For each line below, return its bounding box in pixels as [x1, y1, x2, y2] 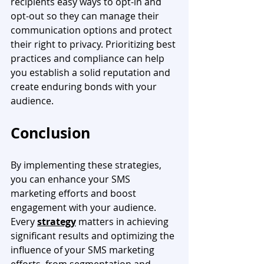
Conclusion [11, 122, 90, 143]
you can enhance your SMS [11, 172, 133, 186]
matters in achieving [76, 214, 171, 228]
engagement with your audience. [11, 200, 159, 214]
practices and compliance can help [11, 51, 167, 65]
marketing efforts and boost [11, 186, 138, 200]
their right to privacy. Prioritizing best [11, 37, 178, 51]
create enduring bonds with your [11, 80, 159, 93]
